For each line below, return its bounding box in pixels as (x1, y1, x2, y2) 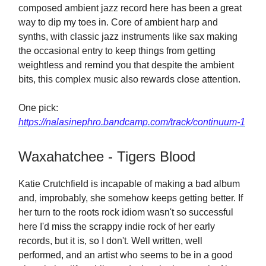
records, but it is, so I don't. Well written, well (18, 236, 202, 246)
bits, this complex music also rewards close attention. (18, 74, 240, 84)
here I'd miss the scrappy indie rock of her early (18, 221, 215, 232)
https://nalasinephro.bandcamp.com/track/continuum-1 (18, 117, 245, 127)
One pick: (18, 103, 58, 113)
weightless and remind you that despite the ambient (18, 60, 234, 70)
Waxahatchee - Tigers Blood (18, 148, 195, 164)
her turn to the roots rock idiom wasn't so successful (18, 207, 233, 217)
